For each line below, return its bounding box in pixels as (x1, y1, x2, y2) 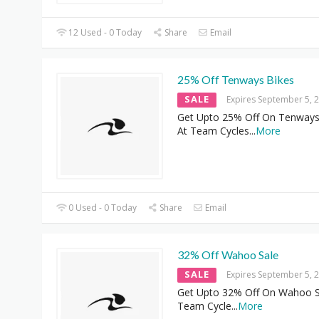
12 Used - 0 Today (66, 26, 142, 38)
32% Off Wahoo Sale (177, 247, 278, 261)
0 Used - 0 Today (66, 201, 137, 214)
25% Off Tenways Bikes (177, 72, 294, 86)
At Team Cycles (177, 123, 249, 137)
